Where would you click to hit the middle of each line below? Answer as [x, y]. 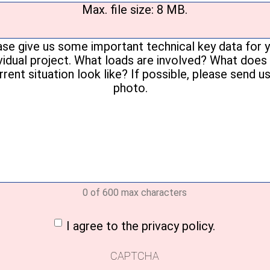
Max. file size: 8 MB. [135, 10]
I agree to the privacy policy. [141, 226]
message [155, 53]
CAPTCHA [135, 256]
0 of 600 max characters [135, 193]
